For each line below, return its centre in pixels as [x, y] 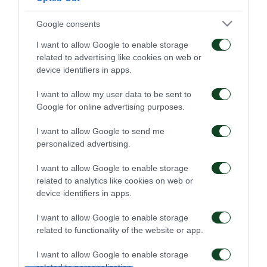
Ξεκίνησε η [168, 71]
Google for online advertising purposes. [111, 107]
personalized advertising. [83, 144]
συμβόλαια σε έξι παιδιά [66, 82]
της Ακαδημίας [43, 92]
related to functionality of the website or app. [120, 230]
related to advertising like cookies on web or [119, 58]
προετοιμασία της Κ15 [194, 82]
